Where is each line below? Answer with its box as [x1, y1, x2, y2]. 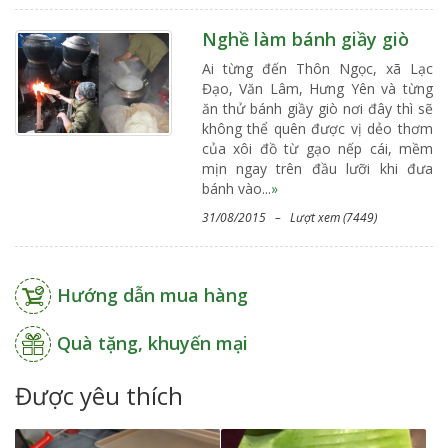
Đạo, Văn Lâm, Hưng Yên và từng [201, 78, 433, 98]
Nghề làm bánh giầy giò [201, 26, 409, 51]
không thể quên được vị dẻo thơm [201, 118, 433, 138]
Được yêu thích [15, 378, 183, 412]
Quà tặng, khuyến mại [57, 330, 248, 355]
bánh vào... [201, 178, 271, 198]
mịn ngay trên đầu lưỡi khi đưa [201, 158, 433, 178]
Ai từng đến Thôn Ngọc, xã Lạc [201, 58, 433, 78]
